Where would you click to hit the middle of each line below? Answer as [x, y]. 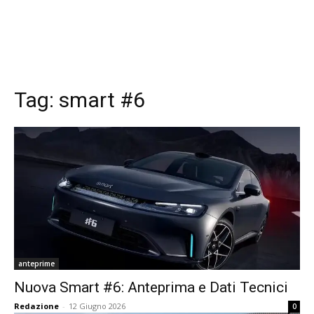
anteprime [36, 264]
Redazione [36, 306]
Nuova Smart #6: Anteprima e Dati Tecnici [151, 287]
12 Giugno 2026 [97, 306]
